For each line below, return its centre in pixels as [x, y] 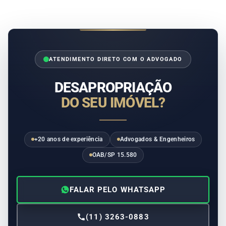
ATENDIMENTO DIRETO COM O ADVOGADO [116, 59]
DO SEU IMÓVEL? [113, 102]
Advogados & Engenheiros [157, 139]
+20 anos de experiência [68, 139]
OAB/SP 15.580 [115, 155]
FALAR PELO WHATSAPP [118, 189]
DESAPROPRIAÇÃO [113, 87]
